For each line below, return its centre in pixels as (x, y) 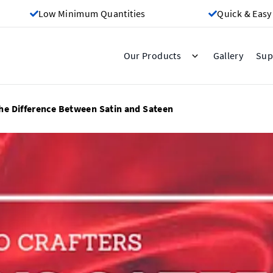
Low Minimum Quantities (92, 13)
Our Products (152, 56)
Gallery (228, 55)
